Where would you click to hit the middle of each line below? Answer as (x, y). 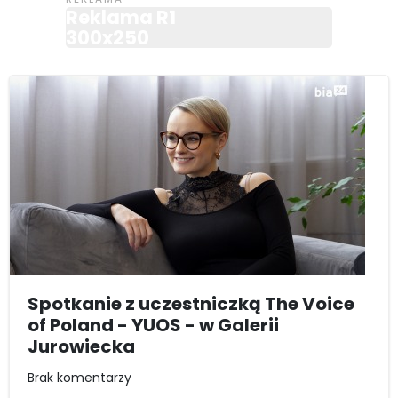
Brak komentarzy (80, 378)
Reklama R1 (121, 18)
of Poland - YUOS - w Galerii (153, 326)
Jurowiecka (81, 347)
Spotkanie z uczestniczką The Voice (191, 304)
